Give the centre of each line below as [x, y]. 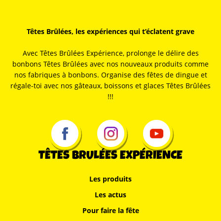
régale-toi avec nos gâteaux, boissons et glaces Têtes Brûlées [110, 86]
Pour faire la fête [110, 210]
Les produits [110, 179]
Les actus [110, 195]
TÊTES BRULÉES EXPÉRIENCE [110, 156]
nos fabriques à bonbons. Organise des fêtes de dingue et [110, 75]
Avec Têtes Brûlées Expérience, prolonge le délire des [110, 53]
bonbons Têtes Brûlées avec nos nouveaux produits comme [110, 64]
